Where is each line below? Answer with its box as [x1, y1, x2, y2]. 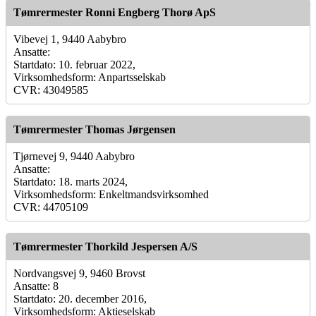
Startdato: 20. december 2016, [13, 292, 147, 305]
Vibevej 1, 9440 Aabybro [13, 32, 126, 45]
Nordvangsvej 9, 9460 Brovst [13, 267, 145, 279]
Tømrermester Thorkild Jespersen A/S [13, 240, 197, 253]
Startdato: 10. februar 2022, [13, 58, 135, 71]
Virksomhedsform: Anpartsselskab [13, 71, 166, 83]
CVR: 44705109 [13, 200, 88, 213]
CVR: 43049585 [13, 83, 88, 96]
